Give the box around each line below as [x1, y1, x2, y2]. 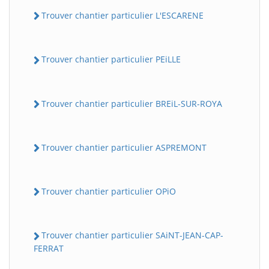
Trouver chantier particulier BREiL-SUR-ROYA [41, 97, 222, 109]
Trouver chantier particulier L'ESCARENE [41, 10, 204, 22]
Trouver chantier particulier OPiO [41, 186, 176, 198]
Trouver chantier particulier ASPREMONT [41, 141, 207, 153]
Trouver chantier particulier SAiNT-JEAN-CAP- [41, 229, 223, 241]
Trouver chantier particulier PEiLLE [41, 53, 181, 65]
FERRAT [34, 242, 64, 254]
